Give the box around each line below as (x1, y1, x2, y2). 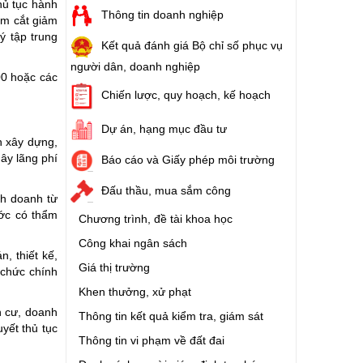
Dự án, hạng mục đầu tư (101, 122, 227, 135)
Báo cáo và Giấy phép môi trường (101, 152, 275, 166)
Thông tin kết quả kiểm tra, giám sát (79, 309, 263, 322)
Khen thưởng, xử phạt (79, 284, 191, 298)
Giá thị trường (79, 260, 150, 274)
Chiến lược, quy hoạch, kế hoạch (101, 88, 271, 102)
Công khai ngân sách (79, 236, 187, 250)
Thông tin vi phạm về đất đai (79, 333, 224, 347)
